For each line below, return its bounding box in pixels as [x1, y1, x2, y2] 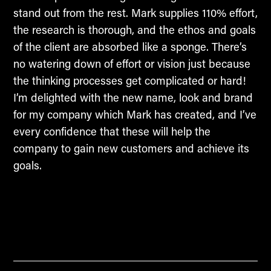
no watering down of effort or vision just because [13, 56, 250, 71]
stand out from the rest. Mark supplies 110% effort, [13, 5, 258, 20]
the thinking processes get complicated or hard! [13, 73, 246, 88]
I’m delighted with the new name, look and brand [13, 90, 253, 105]
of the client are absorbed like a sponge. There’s [13, 39, 247, 54]
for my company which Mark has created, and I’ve [13, 106, 256, 122]
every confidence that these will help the [13, 123, 211, 139]
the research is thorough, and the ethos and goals [13, 22, 256, 37]
